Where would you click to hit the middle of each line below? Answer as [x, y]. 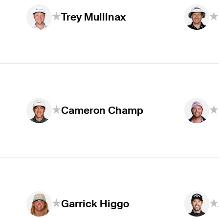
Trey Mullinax [93, 17]
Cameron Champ [102, 110]
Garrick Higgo [95, 204]
